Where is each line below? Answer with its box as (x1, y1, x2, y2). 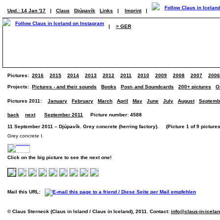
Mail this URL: (7, 189, 45, 194)
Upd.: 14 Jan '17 (7, 8, 46, 13)
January (48, 98, 67, 104)
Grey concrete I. (7, 133, 44, 138)
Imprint (125, 8, 141, 13)
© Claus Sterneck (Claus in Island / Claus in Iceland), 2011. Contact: (7, 209, 171, 214)
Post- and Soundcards (121, 84, 174, 89)
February (72, 98, 93, 104)
